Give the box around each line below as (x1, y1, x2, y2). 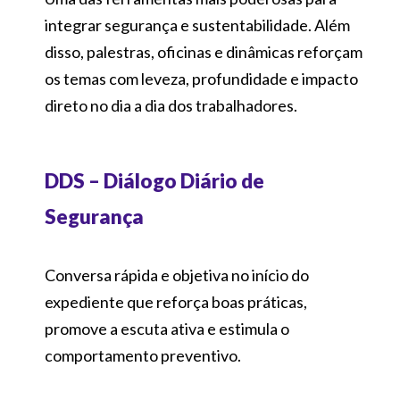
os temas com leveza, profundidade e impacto (45, 68, 358, 88)
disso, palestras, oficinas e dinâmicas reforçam (45, 41, 362, 62)
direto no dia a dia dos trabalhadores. (45, 95, 297, 115)
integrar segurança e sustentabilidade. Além (45, 14, 350, 35)
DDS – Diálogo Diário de (45, 168, 264, 193)
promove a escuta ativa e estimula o (45, 318, 289, 338)
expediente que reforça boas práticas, (45, 291, 307, 312)
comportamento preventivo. (45, 345, 241, 365)
